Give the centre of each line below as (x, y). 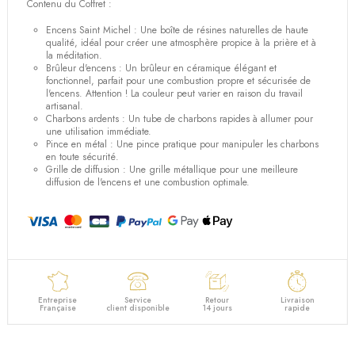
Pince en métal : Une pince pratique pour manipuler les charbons (183, 144)
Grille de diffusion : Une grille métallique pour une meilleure (172, 169)
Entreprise (58, 300)
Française (57, 308)
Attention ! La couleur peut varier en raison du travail (193, 93)
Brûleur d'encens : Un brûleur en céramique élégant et (162, 68)
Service (137, 300)
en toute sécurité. (83, 157)
